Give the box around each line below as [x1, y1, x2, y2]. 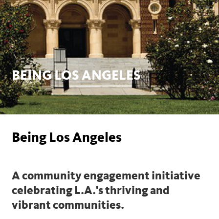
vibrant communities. [12, 198, 124, 212]
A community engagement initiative [12, 169, 200, 183]
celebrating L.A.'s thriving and [12, 183, 170, 197]
